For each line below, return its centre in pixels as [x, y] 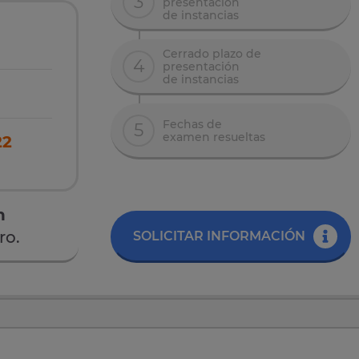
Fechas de [192, 124]
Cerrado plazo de [212, 53]
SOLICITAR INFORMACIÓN [219, 236]
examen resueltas [214, 137]
